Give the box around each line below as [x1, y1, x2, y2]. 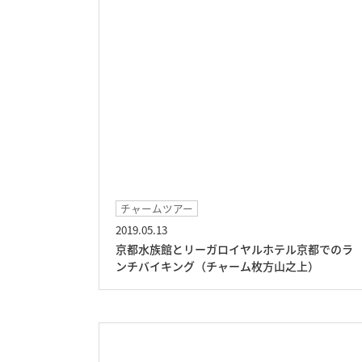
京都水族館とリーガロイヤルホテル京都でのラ [116, 241, 353, 257]
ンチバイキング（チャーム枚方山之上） [116, 258, 319, 274]
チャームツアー [120, 200, 193, 216]
